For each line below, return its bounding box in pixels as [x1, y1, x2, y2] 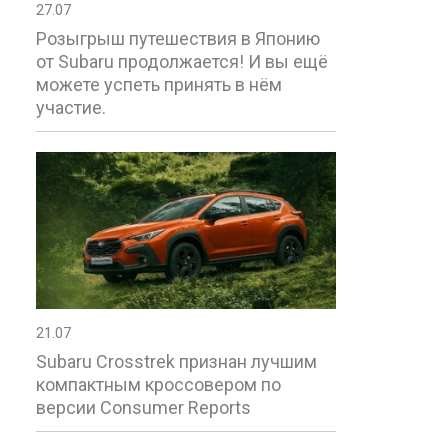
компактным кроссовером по [36, 374, 281, 396]
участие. [36, 97, 106, 119]
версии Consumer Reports [36, 397, 251, 419]
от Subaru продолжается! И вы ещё [36, 51, 328, 73]
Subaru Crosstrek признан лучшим [36, 351, 317, 373]
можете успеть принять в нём [36, 74, 282, 96]
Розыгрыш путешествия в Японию [36, 28, 320, 50]
